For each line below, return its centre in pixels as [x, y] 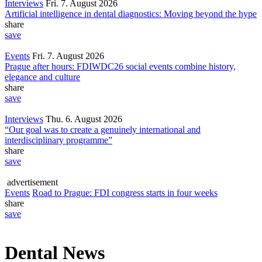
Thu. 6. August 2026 [84, 119]
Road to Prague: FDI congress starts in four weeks [125, 192]
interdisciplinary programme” [58, 140]
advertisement [32, 182]
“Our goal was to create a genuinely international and [103, 129]
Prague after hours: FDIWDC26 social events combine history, [120, 66]
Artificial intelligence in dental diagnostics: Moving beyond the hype [131, 13]
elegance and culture [42, 77]
